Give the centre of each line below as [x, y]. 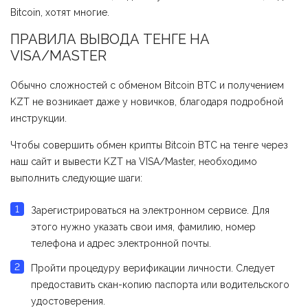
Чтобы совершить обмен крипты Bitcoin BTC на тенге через [149, 145]
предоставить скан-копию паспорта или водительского [160, 285]
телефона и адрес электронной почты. [121, 244]
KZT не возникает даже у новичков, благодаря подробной [147, 102]
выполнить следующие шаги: [76, 178]
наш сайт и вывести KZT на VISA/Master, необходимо [134, 162]
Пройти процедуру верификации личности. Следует [153, 268]
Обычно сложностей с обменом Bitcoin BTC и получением [147, 86]
